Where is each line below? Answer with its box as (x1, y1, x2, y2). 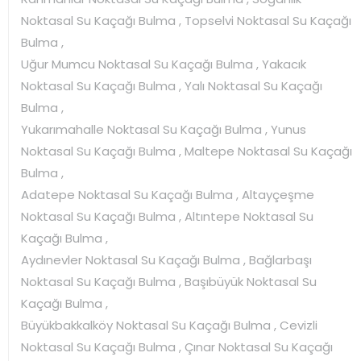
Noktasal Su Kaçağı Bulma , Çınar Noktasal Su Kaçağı (21, 338, 333, 355)
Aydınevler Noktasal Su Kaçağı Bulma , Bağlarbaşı (21, 251, 312, 268)
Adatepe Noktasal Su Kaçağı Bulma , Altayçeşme (21, 185, 314, 203)
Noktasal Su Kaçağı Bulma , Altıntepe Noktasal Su (21, 207, 313, 225)
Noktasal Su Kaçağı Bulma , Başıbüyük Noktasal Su (21, 272, 317, 290)
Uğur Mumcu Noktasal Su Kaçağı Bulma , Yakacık (21, 55, 306, 73)
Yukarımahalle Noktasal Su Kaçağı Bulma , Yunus (21, 120, 306, 138)
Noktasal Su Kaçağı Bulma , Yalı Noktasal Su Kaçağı (21, 77, 322, 94)
